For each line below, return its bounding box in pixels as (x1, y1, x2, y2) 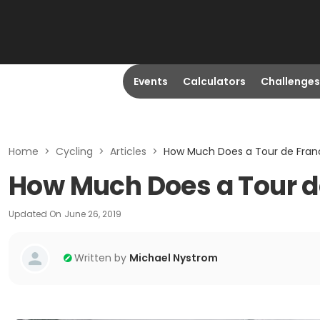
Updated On (9, 208, 61, 220)
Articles (110, 144, 146, 159)
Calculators (182, 74, 246, 89)
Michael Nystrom (129, 251, 218, 265)
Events (133, 74, 168, 89)
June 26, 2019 (64, 208, 121, 220)
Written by (74, 251, 126, 265)
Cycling (56, 144, 93, 159)
